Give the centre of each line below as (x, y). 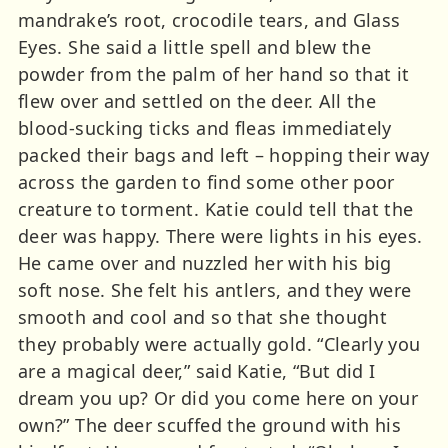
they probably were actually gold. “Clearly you (219, 343)
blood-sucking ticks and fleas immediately (205, 127)
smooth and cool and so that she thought (203, 316)
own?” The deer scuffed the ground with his (210, 424)
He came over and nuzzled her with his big (205, 262)
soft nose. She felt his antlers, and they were (215, 289)
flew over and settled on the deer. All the (197, 100)
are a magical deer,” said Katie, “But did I (197, 370)
